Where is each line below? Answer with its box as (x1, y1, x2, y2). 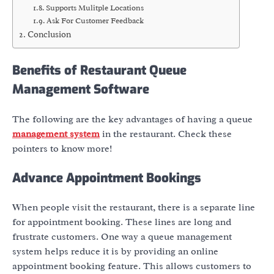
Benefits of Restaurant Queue (12, 61, 187, 79)
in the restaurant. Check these (100, 127, 232, 140)
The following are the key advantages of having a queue (12, 113, 253, 125)
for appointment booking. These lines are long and (12, 216, 231, 229)
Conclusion (27, 29, 71, 40)
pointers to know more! (12, 142, 112, 155)
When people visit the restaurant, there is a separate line (12, 201, 255, 214)
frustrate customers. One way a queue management (12, 231, 232, 243)
